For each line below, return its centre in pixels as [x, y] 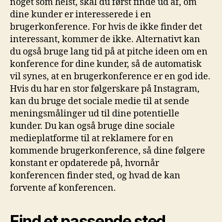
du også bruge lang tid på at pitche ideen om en [109, 52]
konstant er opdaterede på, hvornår [84, 163]
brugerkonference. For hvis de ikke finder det [106, 27]
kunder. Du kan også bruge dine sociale [92, 126]
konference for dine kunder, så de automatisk [106, 64]
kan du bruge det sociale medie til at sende [100, 101]
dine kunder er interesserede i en [81, 15]
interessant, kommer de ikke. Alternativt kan [105, 39]
